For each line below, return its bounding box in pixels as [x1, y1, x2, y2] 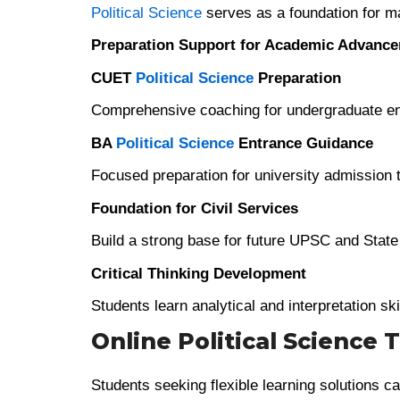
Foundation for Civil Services [91, 199, 298, 217]
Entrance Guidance [234, 134, 373, 152]
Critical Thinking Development [91, 264, 306, 282]
